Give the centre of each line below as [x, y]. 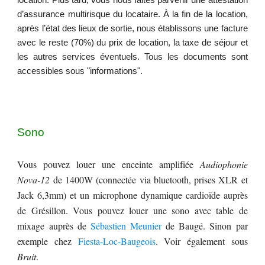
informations [114, 71]
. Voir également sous [201, 241]
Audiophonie [224, 164]
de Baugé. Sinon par [205, 226]
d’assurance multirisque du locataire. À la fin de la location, [132, 14]
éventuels [119, 57]
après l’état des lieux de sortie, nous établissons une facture [132, 28]
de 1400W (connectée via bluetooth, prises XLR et [149, 180]
